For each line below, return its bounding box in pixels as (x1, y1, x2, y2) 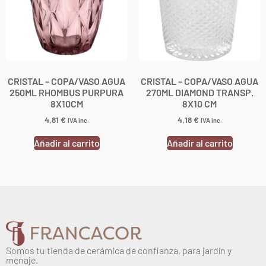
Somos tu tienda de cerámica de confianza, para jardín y (6, 244, 232, 256)
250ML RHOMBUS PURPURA (9, 86, 123, 98)
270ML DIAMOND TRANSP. (145, 86, 254, 98)
